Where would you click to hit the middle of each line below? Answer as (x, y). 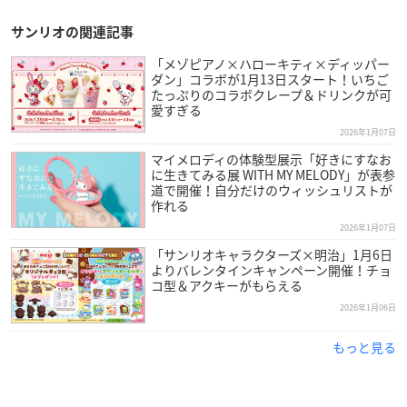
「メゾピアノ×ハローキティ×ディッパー (270, 63)
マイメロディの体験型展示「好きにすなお (271, 159)
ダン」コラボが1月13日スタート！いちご (269, 79)
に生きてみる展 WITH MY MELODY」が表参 (273, 174)
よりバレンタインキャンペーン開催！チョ (271, 269)
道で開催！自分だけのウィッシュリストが (271, 189)
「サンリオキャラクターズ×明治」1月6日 (271, 254)
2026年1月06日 (368, 307)
